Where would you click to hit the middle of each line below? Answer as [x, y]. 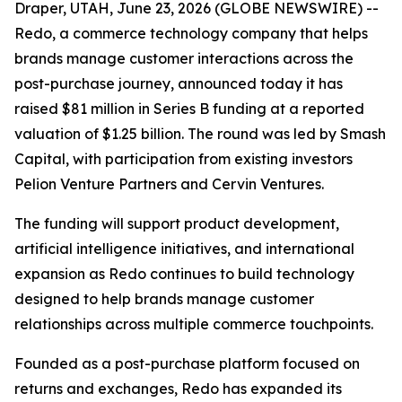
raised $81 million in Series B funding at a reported [189, 109]
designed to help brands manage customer [164, 299]
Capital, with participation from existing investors [184, 159]
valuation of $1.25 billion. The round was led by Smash [200, 134]
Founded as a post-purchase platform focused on [187, 363]
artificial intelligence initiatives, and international [184, 249]
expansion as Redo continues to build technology [184, 274]
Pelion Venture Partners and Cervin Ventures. [169, 184]
